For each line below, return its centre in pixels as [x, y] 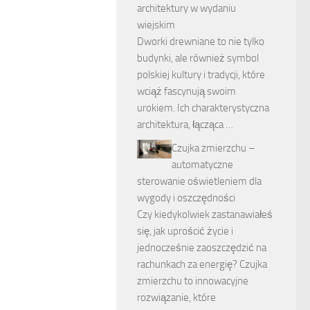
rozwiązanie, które [176, 298]
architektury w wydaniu [186, 8]
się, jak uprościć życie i [185, 231]
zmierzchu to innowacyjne [193, 281]
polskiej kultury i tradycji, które [201, 75]
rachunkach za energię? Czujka [202, 264]
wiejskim [156, 25]
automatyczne [202, 165]
